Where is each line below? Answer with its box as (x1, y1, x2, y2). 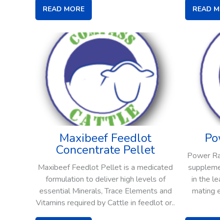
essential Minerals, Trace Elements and (39, 186, 172, 197)
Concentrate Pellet (56, 142, 155, 158)
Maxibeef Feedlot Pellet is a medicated (38, 162, 173, 173)
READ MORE (43, 4, 84, 14)
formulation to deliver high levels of (45, 174, 165, 185)
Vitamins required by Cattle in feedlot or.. (36, 197, 175, 209)
